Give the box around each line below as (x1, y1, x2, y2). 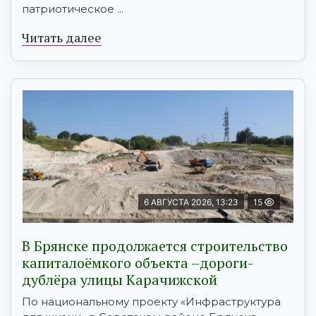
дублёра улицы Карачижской (22, 270, 217, 290)
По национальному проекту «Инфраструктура (22, 295, 281, 309)
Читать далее (22, 29, 102, 47)
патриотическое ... (22, 2, 123, 16)
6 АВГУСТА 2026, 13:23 (144, 197, 238, 208)
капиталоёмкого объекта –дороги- (22, 253, 253, 273)
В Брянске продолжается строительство (22, 236, 288, 256)
